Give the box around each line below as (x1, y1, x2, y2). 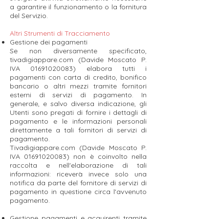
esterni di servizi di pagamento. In (10, 90, 147, 99)
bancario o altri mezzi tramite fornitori (10, 82, 147, 90)
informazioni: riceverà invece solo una (10, 170, 147, 178)
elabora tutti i (76, 64, 147, 73)
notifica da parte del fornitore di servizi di (10, 178, 147, 187)
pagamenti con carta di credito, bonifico (10, 73, 147, 82)
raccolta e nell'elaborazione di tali (10, 161, 147, 170)
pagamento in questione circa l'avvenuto (10, 187, 147, 196)
